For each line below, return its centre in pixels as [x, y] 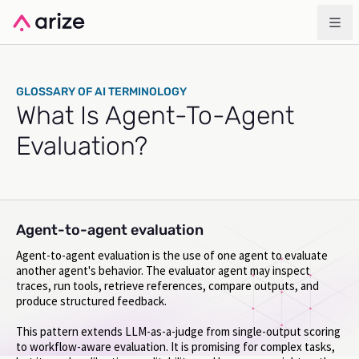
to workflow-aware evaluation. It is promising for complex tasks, [175, 347]
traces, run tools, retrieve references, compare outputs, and [167, 286]
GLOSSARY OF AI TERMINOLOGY [101, 92]
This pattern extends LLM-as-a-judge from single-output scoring [178, 332]
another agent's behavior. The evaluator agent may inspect [163, 270]
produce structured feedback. [91, 301]
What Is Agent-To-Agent [155, 115]
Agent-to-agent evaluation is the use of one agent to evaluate [172, 255]
